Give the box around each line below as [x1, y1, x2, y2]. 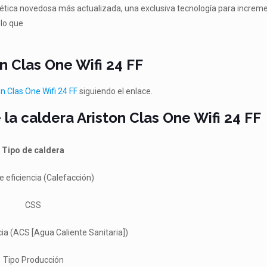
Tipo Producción [2, 255, 64, 265]
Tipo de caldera [2, 145, 65, 155]
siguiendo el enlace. [77, 86, 153, 96]
